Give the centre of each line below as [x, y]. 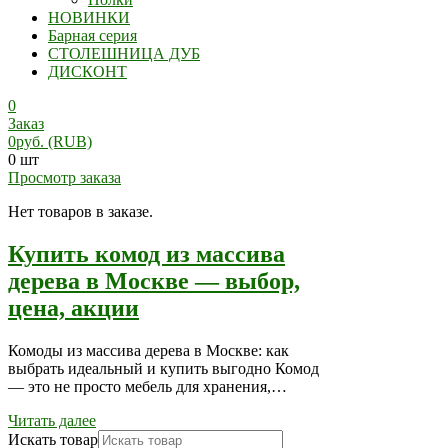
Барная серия [92, 35]
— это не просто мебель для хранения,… [147, 386]
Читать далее [52, 420]
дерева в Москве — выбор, [154, 280]
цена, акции [73, 307]
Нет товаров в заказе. [80, 211]
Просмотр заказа [64, 177]
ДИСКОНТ [87, 71]
